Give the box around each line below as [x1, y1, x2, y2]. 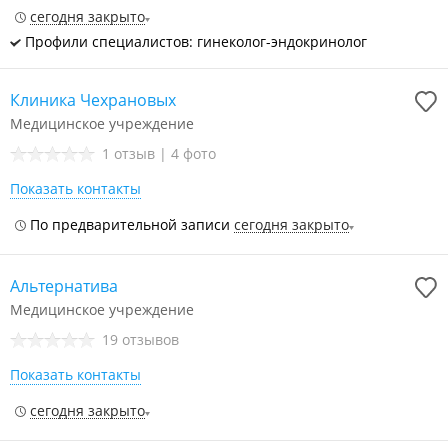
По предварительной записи [30, 215, 230, 234]
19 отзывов [102, 330, 179, 349]
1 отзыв [102, 144, 159, 163]
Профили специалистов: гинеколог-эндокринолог [21, 32, 367, 51]
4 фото [171, 144, 216, 163]
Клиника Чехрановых [10, 89, 176, 111]
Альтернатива [10, 275, 118, 297]
